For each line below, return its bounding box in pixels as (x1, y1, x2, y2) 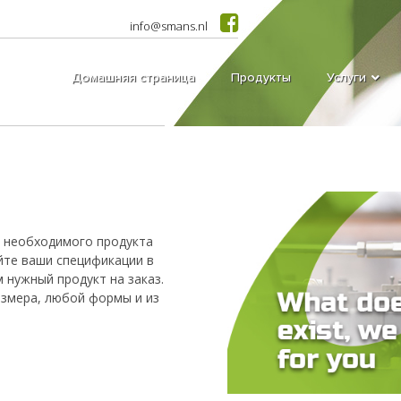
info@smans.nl (130, 17, 208, 34)
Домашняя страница (71, 71, 195, 84)
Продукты (230, 71, 291, 84)
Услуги (326, 71, 366, 84)
